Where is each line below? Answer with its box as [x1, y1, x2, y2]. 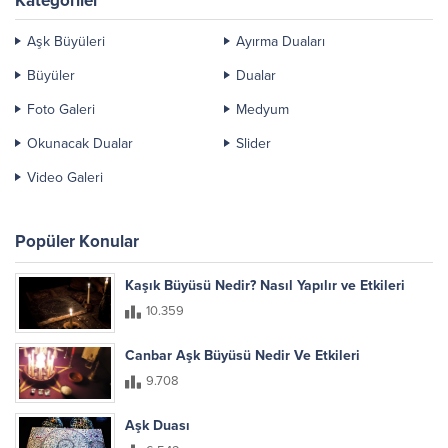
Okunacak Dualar [27, 135, 133, 153]
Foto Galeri [27, 101, 95, 119]
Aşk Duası [125, 416, 190, 434]
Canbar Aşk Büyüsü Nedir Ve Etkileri [125, 347, 360, 365]
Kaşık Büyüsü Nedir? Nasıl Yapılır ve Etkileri [125, 277, 405, 295]
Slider [236, 135, 271, 153]
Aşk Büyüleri [27, 33, 105, 51]
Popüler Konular [15, 231, 139, 253]
